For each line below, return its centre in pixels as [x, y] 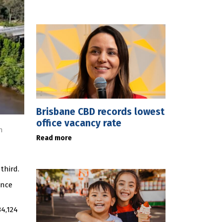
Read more [54, 138]
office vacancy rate [79, 123]
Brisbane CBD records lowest [100, 112]
